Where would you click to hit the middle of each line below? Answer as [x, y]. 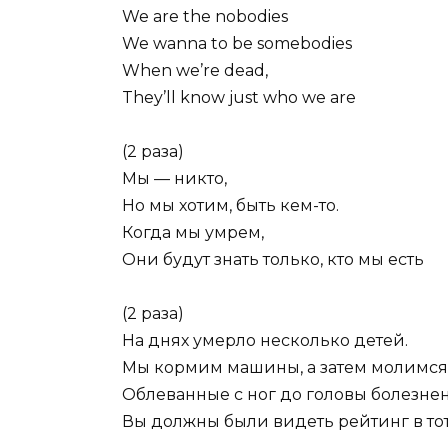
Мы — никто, [174, 179]
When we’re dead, [195, 70]
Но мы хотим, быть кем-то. [230, 206]
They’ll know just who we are [239, 97]
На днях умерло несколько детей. [265, 341]
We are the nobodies [205, 16]
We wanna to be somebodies [237, 43]
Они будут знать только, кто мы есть [273, 260]
